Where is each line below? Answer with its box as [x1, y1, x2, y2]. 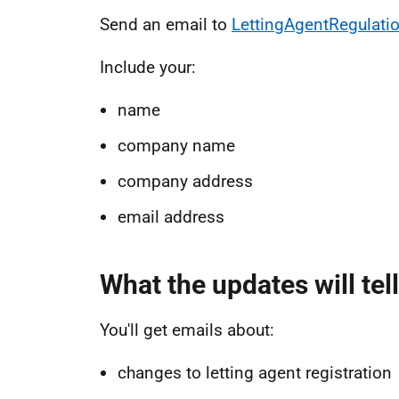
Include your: [100, 57, 196, 77]
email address [118, 207, 224, 227]
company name [118, 135, 235, 156]
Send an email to [100, 14, 232, 35]
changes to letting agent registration [118, 362, 392, 383]
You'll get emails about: [100, 320, 274, 340]
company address [118, 171, 253, 191]
